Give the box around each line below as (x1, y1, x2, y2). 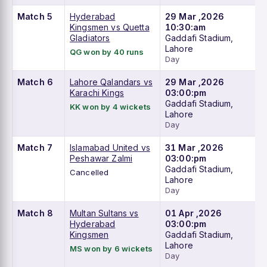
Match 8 (17, 208, 54, 219)
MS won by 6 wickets (70, 244, 153, 254)
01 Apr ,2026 (165, 208, 222, 219)
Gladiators (70, 33, 110, 44)
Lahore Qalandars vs (70, 77, 153, 88)
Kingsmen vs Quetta (70, 22, 150, 33)
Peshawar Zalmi (70, 153, 133, 164)
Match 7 (17, 142, 53, 153)
